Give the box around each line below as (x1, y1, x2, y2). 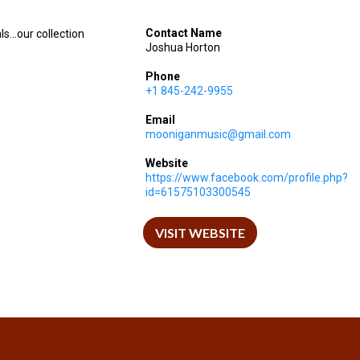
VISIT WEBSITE (154, 224, 245, 240)
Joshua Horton (145, 40, 220, 54)
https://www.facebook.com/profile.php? (145, 170, 348, 184)
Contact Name (145, 26, 222, 39)
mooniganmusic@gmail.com (145, 127, 291, 141)
